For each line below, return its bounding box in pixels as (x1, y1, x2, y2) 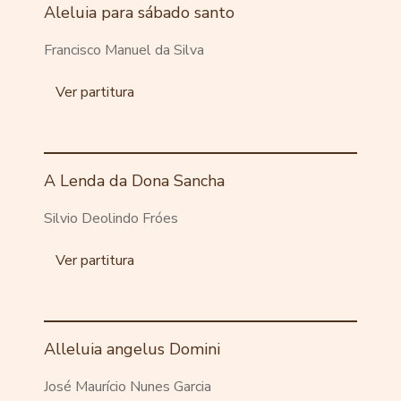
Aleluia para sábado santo (44, 2, 235, 24)
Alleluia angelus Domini (44, 338, 221, 361)
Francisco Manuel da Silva (44, 40, 205, 61)
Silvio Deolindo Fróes (44, 209, 179, 229)
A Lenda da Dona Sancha (44, 170, 226, 192)
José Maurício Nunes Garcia (44, 377, 212, 397)
